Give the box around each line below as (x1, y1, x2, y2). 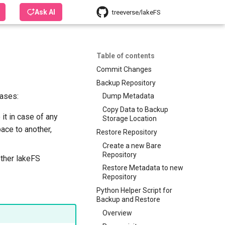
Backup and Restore (96, 195, 160, 203)
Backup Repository (96, 78, 156, 87)
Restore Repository (96, 128, 157, 136)
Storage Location (102, 115, 157, 123)
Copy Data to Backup (102, 105, 168, 114)
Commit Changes (96, 65, 152, 73)
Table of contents (96, 52, 155, 60)
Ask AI (35, 8, 55, 16)
